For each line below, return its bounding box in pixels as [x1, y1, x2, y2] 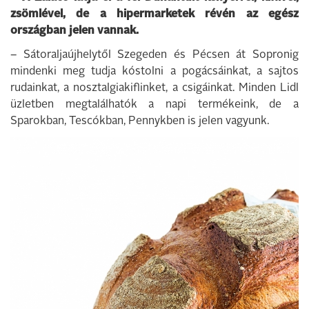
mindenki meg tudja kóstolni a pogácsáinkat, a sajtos [10, 66, 299, 77]
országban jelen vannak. [10, 26, 139, 37]
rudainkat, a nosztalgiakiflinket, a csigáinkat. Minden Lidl [10, 83, 299, 94]
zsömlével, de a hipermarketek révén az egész [10, 9, 299, 20]
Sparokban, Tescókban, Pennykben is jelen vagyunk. [10, 116, 269, 127]
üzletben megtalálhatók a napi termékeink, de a [10, 99, 299, 110]
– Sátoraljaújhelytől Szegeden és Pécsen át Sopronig [10, 50, 299, 61]
